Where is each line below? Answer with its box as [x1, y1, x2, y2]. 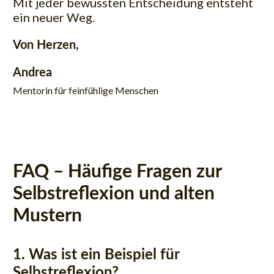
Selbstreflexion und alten [13, 185, 215, 204]
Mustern [13, 207, 82, 226]
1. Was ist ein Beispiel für [13, 248, 179, 263]
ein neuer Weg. [13, 10, 95, 25]
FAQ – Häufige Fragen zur [13, 163, 221, 182]
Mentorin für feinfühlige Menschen [13, 84, 158, 97]
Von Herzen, [13, 39, 79, 52]
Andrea [13, 67, 52, 80]
